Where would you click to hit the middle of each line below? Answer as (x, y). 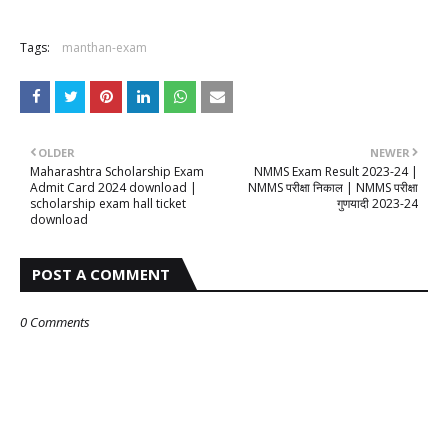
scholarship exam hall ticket (108, 203)
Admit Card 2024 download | (113, 187)
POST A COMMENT (101, 274)
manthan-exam (104, 47)
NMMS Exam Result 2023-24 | (336, 171)
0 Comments (55, 322)
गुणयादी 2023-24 (377, 203)
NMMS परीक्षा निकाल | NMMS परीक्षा (333, 187)
